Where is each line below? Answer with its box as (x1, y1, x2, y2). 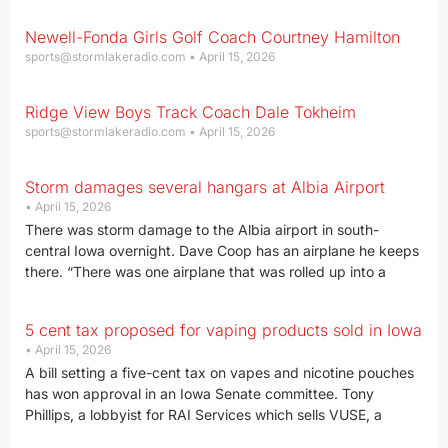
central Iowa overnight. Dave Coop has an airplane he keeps (25, 242, 419, 259)
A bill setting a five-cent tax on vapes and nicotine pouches (25, 364, 414, 381)
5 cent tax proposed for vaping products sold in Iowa (25, 320, 422, 340)
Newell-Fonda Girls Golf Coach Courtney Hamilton (25, 27, 400, 47)
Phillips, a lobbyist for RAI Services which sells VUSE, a (25, 406, 382, 423)
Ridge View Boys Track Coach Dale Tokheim (25, 102, 356, 122)
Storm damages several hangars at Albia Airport (25, 177, 385, 197)
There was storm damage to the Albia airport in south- (25, 221, 379, 238)
